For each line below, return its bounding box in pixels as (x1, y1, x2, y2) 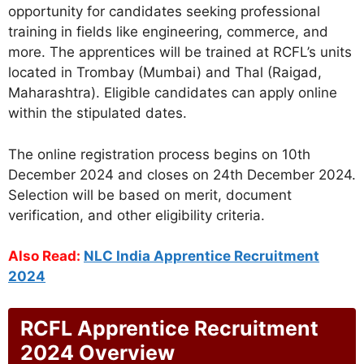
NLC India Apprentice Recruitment (84, 248, 319, 265)
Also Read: (8, 248, 84, 265)
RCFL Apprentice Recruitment (20, 315, 318, 340)
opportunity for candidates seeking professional (8, 3, 320, 20)
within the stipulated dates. (8, 105, 187, 122)
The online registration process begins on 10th (8, 145, 310, 162)
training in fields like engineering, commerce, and (8, 24, 328, 41)
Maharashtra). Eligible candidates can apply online (8, 84, 337, 102)
